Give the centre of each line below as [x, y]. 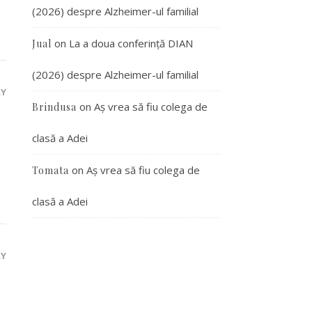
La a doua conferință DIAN [131, 43]
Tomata [50, 170]
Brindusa [54, 107]
